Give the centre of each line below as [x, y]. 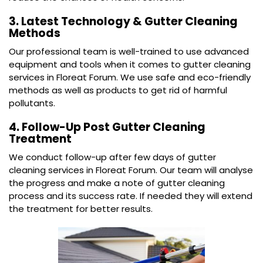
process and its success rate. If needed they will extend [131, 196]
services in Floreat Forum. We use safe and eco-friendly [130, 77]
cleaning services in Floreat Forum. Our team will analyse [131, 170]
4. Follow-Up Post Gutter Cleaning [107, 127]
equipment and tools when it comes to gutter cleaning [130, 64]
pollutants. [32, 103]
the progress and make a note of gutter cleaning [117, 183]
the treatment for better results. [81, 209]
